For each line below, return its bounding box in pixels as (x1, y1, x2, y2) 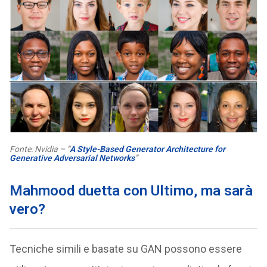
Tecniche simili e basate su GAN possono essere (9, 243, 242, 256)
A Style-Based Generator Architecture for (69, 144, 225, 154)
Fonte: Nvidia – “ (9, 144, 70, 154)
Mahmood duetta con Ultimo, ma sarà (9, 182, 253, 200)
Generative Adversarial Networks (9, 153, 135, 163)
